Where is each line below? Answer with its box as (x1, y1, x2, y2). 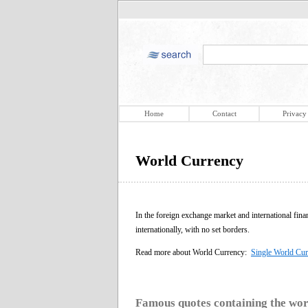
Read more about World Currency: (135, 247, 251, 257)
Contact (212, 109, 236, 118)
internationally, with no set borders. (135, 224, 250, 234)
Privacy (282, 109, 307, 118)
